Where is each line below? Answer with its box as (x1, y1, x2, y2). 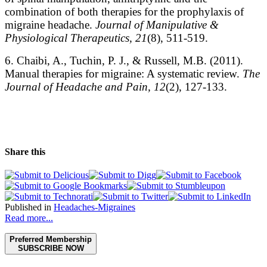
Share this (5, 147, 45, 157)
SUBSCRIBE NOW (17, 244, 84, 253)
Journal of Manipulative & (95, 18, 219, 31)
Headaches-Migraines (54, 202, 135, 213)
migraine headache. (5, 18, 95, 31)
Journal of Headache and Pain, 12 (5, 80, 166, 93)
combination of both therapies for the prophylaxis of (5, 5, 244, 18)
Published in (5, 202, 51, 213)
